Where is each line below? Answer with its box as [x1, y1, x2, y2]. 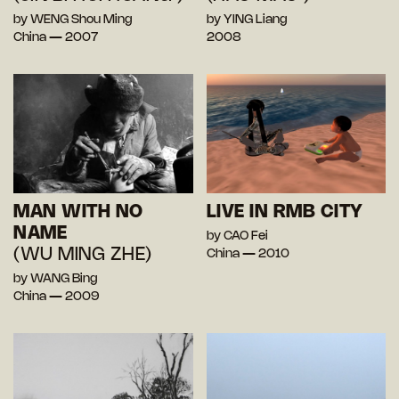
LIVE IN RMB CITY [206, 204, 363, 222]
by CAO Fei [206, 231, 268, 243]
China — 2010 [206, 248, 289, 261]
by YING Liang [206, 14, 287, 27]
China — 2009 [13, 291, 100, 304]
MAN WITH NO [13, 204, 143, 222]
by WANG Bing [13, 273, 97, 286]
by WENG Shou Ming [13, 14, 132, 27]
